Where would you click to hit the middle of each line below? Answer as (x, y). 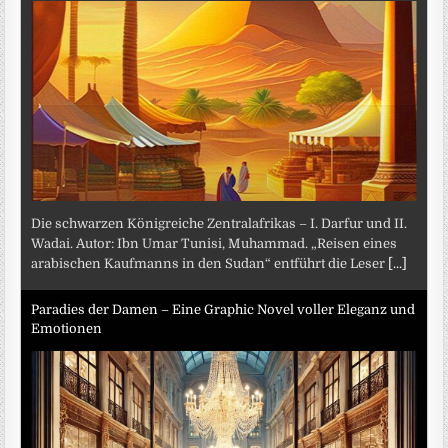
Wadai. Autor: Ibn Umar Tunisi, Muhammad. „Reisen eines (214, 243)
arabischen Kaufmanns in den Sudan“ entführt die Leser (210, 263)
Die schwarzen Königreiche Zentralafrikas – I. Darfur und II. (219, 223)
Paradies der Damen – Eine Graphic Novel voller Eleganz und (223, 310)
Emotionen (67, 329)
